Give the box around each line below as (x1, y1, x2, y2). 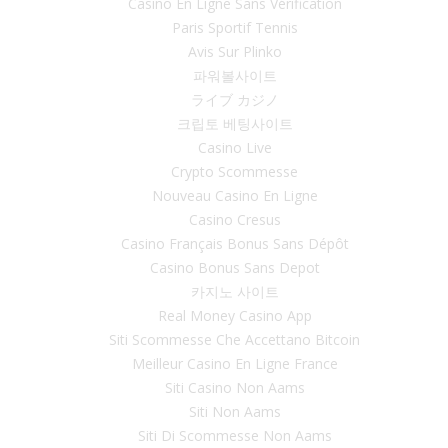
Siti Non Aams (188, 402, 281, 421)
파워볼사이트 (192, 66, 277, 85)
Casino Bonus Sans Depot (149, 258, 320, 277)
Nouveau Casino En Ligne (151, 186, 318, 205)
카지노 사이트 (190, 282, 279, 301)
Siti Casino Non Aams (164, 378, 305, 397)
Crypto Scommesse (171, 162, 298, 181)
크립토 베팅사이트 (176, 114, 293, 133)
